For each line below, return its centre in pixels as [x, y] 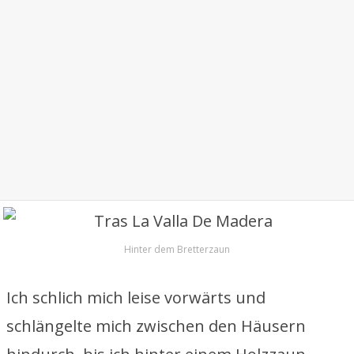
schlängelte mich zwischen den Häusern [156, 326]
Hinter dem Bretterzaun [177, 249]
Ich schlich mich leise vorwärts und [136, 298]
